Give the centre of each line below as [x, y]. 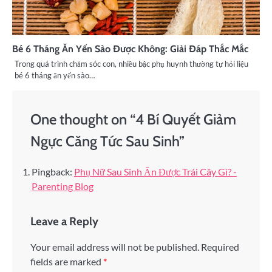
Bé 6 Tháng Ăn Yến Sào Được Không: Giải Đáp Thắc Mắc [130, 48]
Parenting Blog [63, 186]
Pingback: [53, 171]
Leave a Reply [64, 221]
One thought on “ [83, 119]
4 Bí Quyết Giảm [186, 119]
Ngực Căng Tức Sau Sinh [105, 141]
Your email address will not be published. [115, 246]
